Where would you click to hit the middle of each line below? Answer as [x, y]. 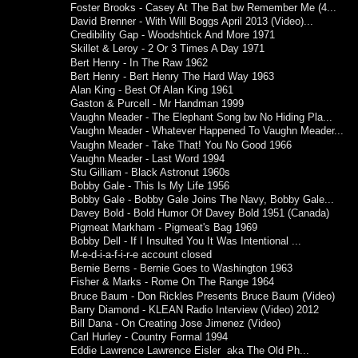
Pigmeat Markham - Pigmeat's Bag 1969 [164, 227]
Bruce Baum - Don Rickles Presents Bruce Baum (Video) [203, 296]
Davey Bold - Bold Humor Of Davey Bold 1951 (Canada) [200, 214]
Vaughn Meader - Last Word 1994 [148, 159]
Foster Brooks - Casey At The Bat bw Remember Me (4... [204, 8]
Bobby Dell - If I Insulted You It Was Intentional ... [186, 241]
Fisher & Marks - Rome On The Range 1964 [173, 282]
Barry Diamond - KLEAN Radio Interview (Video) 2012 [195, 310]
